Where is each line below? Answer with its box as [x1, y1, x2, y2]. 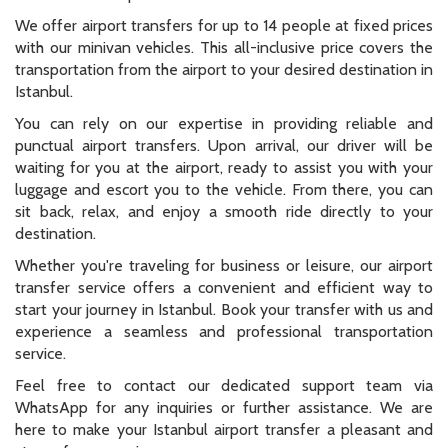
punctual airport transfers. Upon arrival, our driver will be [15, 136, 433, 156]
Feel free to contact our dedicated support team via [15, 376, 433, 396]
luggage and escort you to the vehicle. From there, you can [15, 180, 433, 200]
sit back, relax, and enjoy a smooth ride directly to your [15, 202, 433, 222]
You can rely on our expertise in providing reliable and [15, 114, 433, 134]
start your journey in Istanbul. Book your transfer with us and [15, 300, 433, 320]
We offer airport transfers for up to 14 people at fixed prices [15, 16, 433, 36]
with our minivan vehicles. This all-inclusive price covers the [15, 38, 433, 58]
